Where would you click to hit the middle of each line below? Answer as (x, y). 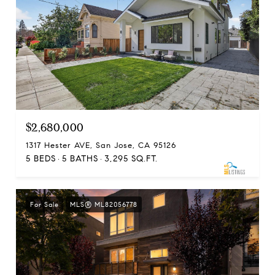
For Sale (45, 205)
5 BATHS (80, 159)
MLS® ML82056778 (104, 205)
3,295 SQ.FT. (131, 159)
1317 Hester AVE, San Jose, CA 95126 (101, 146)
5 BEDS (41, 159)
